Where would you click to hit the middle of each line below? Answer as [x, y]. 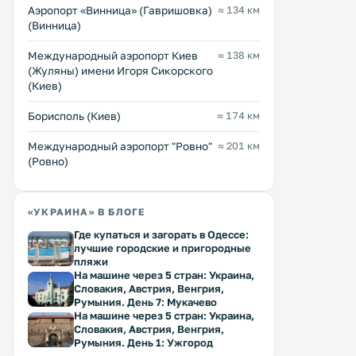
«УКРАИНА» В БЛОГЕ [87, 212]
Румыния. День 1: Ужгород [143, 342]
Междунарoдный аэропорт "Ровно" [120, 146]
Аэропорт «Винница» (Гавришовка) [120, 10]
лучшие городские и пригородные [163, 248]
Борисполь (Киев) [74, 116]
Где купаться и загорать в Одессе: [161, 234]
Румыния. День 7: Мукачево [145, 302]
